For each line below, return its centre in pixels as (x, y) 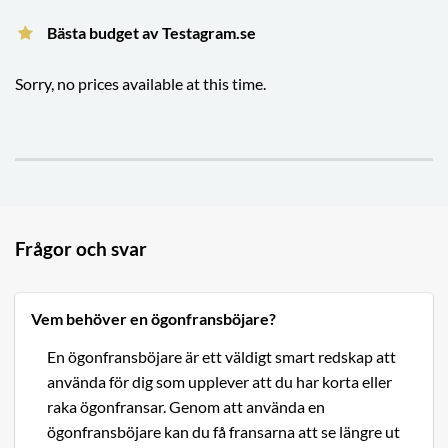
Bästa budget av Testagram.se (151, 33)
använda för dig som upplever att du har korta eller (219, 382)
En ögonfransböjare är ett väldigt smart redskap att (221, 357)
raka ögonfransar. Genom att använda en (186, 407)
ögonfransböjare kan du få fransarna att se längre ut (223, 432)
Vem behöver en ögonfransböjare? (153, 319)
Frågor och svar (81, 249)
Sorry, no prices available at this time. (140, 84)
